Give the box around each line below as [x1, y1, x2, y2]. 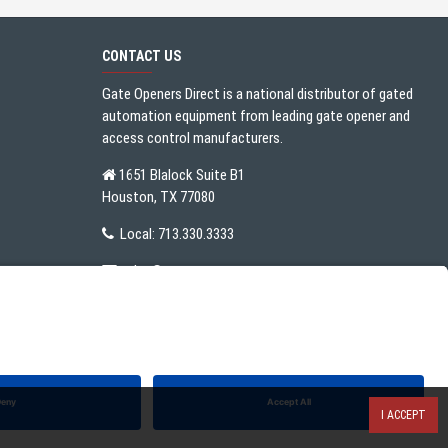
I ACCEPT [381, 408, 426, 422]
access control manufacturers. [102, 129, 283, 148]
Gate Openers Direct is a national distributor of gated [102, 85, 413, 104]
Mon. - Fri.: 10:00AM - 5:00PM [116, 299, 287, 318]
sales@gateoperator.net [120, 262, 263, 281]
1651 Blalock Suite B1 [116, 166, 245, 185]
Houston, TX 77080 [102, 188, 215, 207]
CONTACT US [102, 48, 181, 65]
